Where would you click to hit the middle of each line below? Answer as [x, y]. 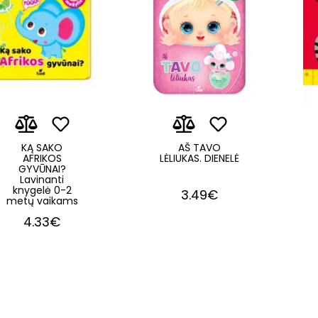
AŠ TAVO [199, 147]
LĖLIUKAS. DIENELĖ [199, 158]
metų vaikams [42, 201]
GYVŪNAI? [42, 169]
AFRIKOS [42, 158]
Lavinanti [42, 179]
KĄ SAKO [42, 147]
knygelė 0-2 [42, 190]
